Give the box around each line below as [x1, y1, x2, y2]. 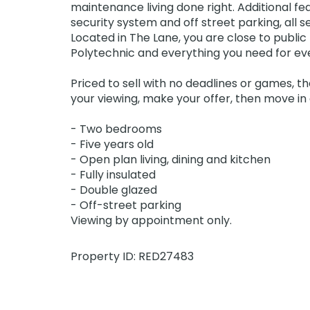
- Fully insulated [71, 167, 156, 183]
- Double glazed [71, 182, 157, 198]
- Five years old [71, 136, 154, 152]
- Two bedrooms [71, 121, 162, 137]
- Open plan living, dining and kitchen [71, 152, 271, 167]
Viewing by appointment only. [71, 212, 232, 228]
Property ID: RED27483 [71, 248, 194, 264]
